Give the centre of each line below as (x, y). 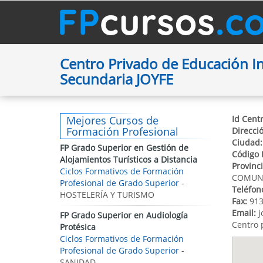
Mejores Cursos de (112, 120)
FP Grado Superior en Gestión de (124, 148)
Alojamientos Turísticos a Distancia (129, 159)
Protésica (78, 227)
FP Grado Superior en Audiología (124, 215)
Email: (244, 213)
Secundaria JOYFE (117, 79)
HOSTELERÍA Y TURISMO (107, 195)
